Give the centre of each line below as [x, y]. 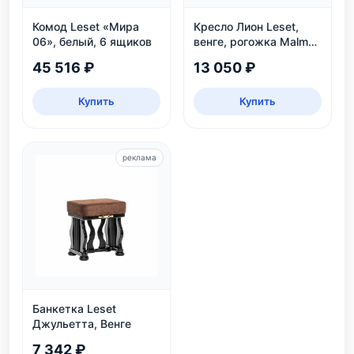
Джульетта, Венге [82, 323]
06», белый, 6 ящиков [92, 41]
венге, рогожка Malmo [254, 41]
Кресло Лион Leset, [246, 26]
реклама [139, 157]
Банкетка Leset [74, 308]
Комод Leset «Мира [86, 26]
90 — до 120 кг [235, 56]
